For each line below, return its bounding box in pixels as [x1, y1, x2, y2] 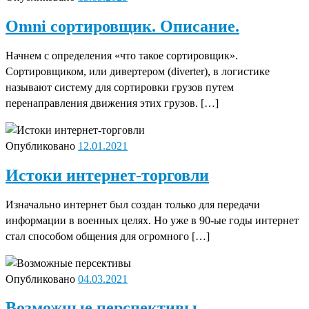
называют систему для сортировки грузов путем [6, 81, 234, 94]
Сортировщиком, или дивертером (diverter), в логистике [6, 66, 270, 78]
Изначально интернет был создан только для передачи [6, 199, 260, 211]
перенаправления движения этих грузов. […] [6, 97, 219, 110]
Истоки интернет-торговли [6, 166, 209, 184]
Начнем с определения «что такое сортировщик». [6, 50, 238, 62]
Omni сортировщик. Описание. [6, 17, 239, 35]
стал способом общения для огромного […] [6, 230, 210, 243]
